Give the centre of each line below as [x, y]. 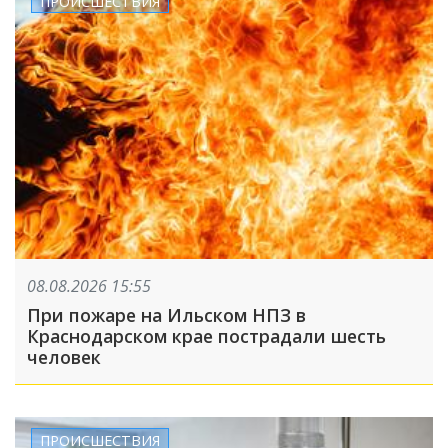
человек [64, 357]
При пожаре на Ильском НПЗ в [166, 315]
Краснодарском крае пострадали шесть [206, 336]
